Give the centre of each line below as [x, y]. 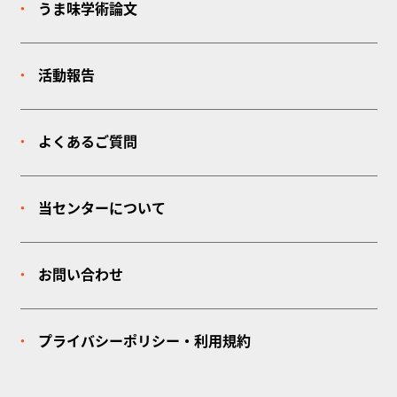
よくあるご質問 [87, 143]
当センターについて [101, 209]
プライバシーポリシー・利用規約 [144, 342]
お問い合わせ [80, 276]
